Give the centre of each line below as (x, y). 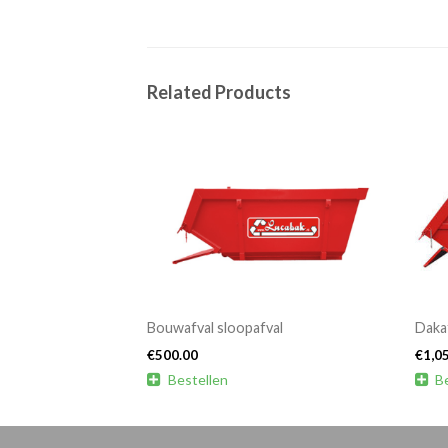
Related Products (219, 92)
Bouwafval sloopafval (215, 328)
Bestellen (197, 380)
